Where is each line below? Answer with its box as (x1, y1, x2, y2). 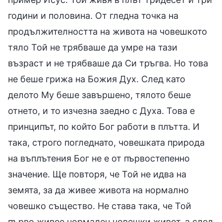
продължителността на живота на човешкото (8, 26, 207, 37)
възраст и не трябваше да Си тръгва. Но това (8, 57, 208, 68)
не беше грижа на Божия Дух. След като (8, 73, 185, 84)
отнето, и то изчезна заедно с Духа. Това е (8, 105, 195, 116)
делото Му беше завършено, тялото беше (8, 89, 191, 100)
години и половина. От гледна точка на (8, 10, 178, 21)
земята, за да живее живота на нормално (8, 184, 189, 195)
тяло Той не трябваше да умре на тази (8, 42, 177, 53)
